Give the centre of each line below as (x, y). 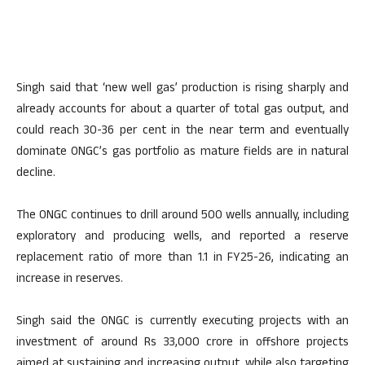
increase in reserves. (70, 280)
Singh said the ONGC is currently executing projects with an (182, 322)
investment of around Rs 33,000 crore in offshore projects (182, 343)
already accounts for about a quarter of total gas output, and (182, 110)
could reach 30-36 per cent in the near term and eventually (182, 132)
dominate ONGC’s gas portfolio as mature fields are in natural (182, 153)
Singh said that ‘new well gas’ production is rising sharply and (182, 89)
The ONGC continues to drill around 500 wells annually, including (182, 216)
